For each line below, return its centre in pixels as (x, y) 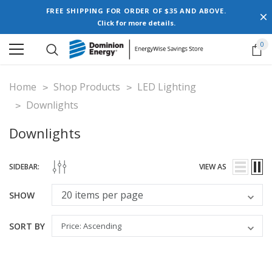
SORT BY (27, 226)
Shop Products (87, 87)
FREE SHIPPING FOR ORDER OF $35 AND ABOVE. (136, 11)
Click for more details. (136, 23)
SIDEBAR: (24, 167)
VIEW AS (213, 167)
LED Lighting (167, 87)
